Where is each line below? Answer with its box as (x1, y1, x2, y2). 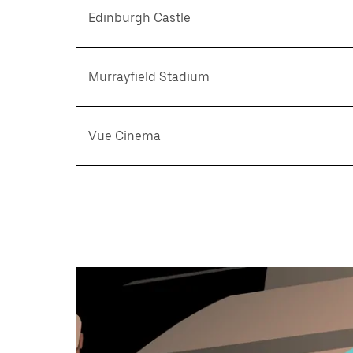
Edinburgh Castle (88, 10, 191, 25)
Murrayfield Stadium (88, 69, 210, 84)
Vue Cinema (88, 128, 161, 143)
